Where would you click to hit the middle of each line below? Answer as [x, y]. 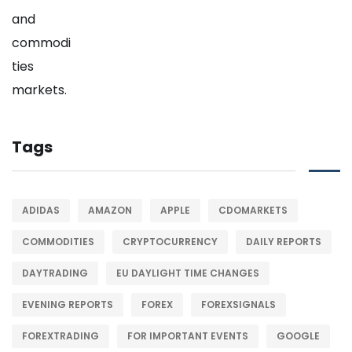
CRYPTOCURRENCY [170, 242]
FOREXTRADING [60, 336]
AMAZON [110, 211]
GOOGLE [298, 336]
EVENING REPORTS [68, 305]
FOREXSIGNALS [238, 305]
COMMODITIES [58, 242]
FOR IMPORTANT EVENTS [188, 336]
